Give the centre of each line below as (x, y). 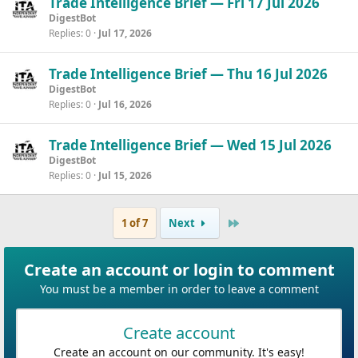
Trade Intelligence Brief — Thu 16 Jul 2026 (188, 74)
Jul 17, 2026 (125, 33)
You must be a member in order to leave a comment (179, 289)
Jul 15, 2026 (125, 175)
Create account (179, 333)
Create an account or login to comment (179, 270)
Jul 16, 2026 (125, 104)
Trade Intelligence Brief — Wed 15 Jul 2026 (190, 145)
